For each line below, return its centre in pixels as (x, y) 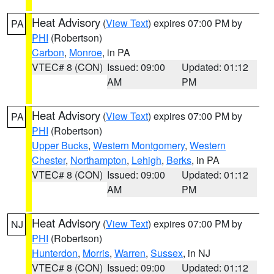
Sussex (167, 253)
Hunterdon (55, 253)
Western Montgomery (139, 145)
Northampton (98, 160)
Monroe (86, 52)
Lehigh (146, 160)
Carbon (48, 52)
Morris (96, 253)
